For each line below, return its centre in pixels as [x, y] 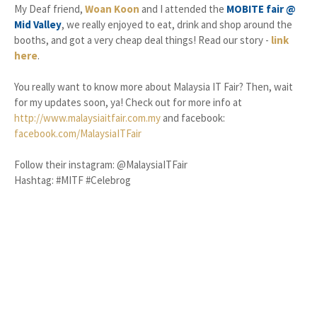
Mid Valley [38, 24]
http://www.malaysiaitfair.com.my [87, 118]
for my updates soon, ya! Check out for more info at [128, 102]
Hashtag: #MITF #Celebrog [73, 180]
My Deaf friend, [50, 9]
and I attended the [183, 9]
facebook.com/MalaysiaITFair [78, 133]
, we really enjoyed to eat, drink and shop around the [177, 24]
